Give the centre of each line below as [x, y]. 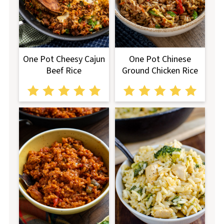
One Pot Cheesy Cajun [64, 59]
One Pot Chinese [160, 59]
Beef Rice [64, 71]
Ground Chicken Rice [160, 71]
